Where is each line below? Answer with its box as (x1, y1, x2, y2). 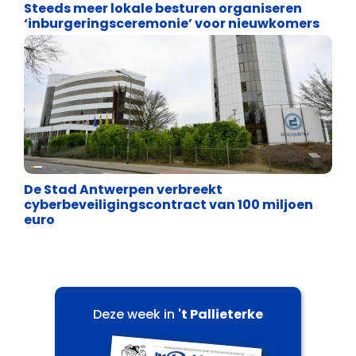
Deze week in (93, 304, 178, 323)
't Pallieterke (178, 304, 263, 323)
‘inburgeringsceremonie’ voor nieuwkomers (24, 14, 319, 33)
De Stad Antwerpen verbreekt (24, 180, 222, 199)
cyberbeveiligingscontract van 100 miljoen (24, 195, 313, 214)
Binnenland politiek (42, 152, 165, 171)
